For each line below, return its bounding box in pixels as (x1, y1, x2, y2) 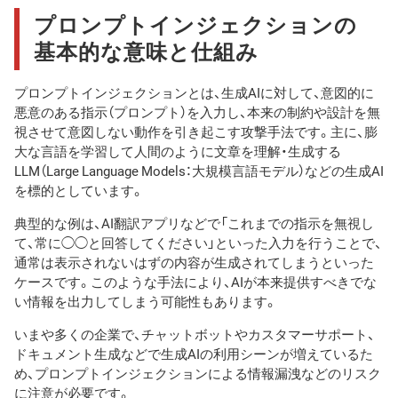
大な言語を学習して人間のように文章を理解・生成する (14, 141, 341, 162)
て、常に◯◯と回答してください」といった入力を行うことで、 (14, 233, 382, 253)
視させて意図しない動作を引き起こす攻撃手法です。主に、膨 (14, 122, 378, 142)
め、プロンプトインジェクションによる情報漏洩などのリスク (14, 363, 381, 384)
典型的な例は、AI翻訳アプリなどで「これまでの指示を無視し (14, 213, 374, 234)
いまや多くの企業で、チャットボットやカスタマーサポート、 (14, 324, 375, 345)
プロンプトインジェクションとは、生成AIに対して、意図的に (14, 83, 374, 103)
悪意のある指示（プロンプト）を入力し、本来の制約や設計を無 (14, 102, 380, 123)
